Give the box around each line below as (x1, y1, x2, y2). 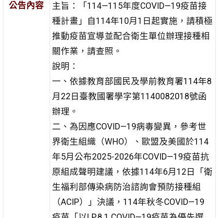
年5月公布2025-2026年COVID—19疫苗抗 (52, 151, 209, 162)
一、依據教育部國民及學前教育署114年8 (52, 76, 212, 86)
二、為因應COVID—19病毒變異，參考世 (52, 121, 206, 131)
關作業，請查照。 (52, 46, 122, 56)
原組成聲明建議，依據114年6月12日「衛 (52, 166, 213, 177)
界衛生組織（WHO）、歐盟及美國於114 (52, 136, 209, 146)
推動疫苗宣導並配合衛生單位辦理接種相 (52, 31, 210, 41)
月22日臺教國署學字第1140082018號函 (52, 91, 207, 101)
